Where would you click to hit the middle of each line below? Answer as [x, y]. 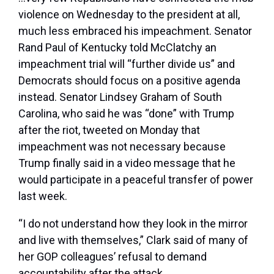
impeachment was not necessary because [122, 147]
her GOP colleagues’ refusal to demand [113, 257]
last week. [43, 196]
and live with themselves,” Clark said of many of [133, 240]
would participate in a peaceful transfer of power [136, 180]
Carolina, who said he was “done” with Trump [126, 114]
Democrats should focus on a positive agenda [129, 81]
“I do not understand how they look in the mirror [133, 224]
